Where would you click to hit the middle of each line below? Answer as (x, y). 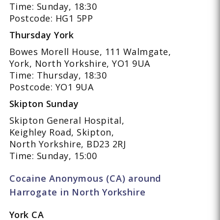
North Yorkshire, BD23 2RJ (68, 144)
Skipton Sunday (44, 103)
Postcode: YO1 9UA (51, 87)
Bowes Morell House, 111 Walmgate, (90, 51)
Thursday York (41, 35)
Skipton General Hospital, (67, 120)
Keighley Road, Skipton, (62, 132)
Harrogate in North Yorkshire (77, 192)
